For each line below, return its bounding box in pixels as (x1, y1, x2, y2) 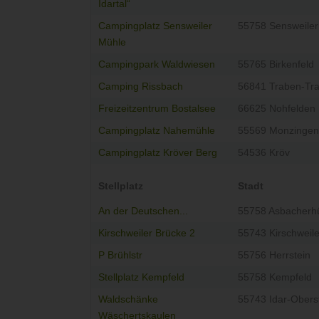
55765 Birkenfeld (238, 59, 314, 70)
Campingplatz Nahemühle (98, 125, 215, 137)
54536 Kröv (238, 147, 290, 159)
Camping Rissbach (98, 81, 183, 93)
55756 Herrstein (238, 250, 310, 261)
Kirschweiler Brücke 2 (98, 228, 195, 239)
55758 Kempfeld (238, 272, 312, 283)
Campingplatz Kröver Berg (98, 147, 217, 159)
